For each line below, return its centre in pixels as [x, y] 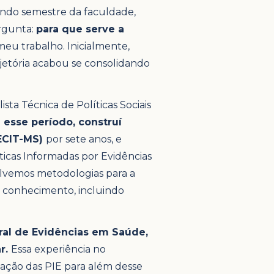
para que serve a [80, 29]
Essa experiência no [58, 249]
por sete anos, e [84, 139]
